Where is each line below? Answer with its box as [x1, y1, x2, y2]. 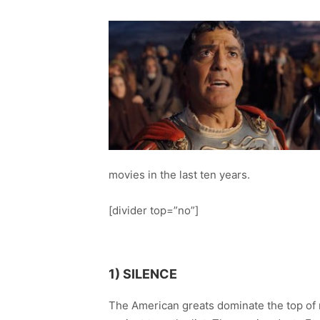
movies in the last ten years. [109, 167, 250, 181]
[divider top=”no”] [109, 204, 199, 218]
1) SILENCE [109, 266, 177, 281]
